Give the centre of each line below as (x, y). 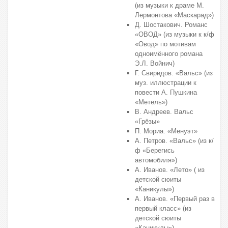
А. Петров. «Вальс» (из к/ (174, 141)
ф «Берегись (155, 150)
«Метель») (151, 102)
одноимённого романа (169, 54)
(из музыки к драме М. (169, 5)
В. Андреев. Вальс (164, 112)
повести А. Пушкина (166, 92)
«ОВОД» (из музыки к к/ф (175, 34)
